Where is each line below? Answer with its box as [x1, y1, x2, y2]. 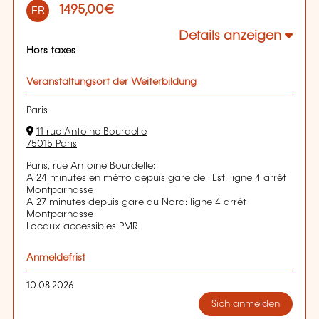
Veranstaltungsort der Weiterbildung [26, 77, 197, 88]
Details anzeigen [179, 30, 281, 43]
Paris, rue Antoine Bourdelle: [26, 160, 155, 171]
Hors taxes [26, 46, 75, 56]
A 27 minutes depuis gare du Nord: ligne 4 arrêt [26, 197, 246, 207]
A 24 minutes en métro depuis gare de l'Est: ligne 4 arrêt [26, 172, 286, 183]
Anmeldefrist [26, 252, 85, 263]
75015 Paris [26, 139, 77, 150]
